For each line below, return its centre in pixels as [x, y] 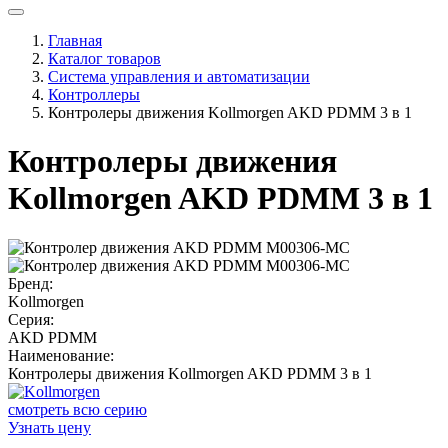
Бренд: [30, 283]
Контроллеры [94, 94]
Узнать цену [49, 427]
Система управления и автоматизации [179, 76]
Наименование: [61, 355]
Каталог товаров [104, 58]
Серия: [31, 319]
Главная [75, 40]
